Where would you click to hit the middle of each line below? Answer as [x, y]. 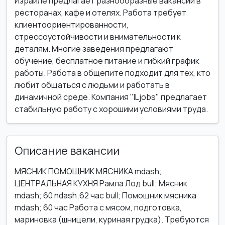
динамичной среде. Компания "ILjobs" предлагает [111, 97]
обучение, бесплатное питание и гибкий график [107, 61]
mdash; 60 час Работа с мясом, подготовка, [98, 207]
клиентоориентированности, [72, 25]
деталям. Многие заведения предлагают [94, 49]
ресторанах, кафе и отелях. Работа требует [100, 13]
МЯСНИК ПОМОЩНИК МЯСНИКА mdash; [88, 171]
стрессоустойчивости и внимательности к [98, 37]
